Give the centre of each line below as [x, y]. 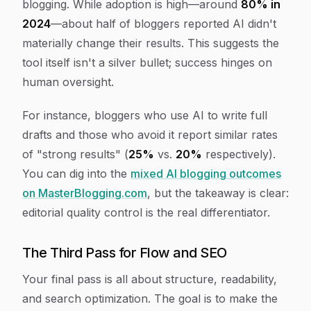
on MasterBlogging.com [85, 193]
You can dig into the [76, 174]
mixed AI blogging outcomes [206, 174]
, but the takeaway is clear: [218, 193]
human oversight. [68, 82]
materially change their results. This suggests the [151, 43]
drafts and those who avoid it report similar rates [150, 135]
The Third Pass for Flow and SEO [125, 253]
